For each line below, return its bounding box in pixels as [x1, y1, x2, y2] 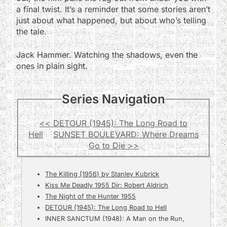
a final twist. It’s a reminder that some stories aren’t [16, 4, 210, 14]
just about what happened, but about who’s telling [16, 15, 206, 25]
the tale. [16, 26, 47, 36]
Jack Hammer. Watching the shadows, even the [16, 49, 198, 60]
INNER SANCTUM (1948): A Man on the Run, [45, 215, 185, 223]
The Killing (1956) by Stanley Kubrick [45, 170, 160, 178]
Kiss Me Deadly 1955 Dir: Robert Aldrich [45, 181, 169, 190]
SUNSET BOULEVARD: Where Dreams [53, 129, 199, 140]
